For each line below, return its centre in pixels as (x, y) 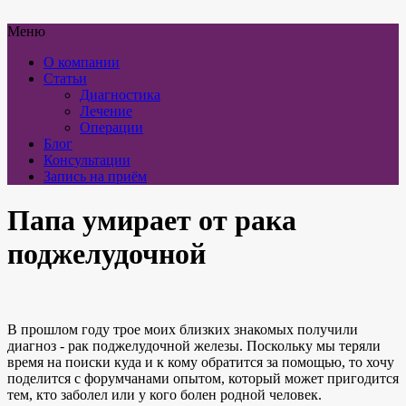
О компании (82, 62)
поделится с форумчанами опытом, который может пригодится (203, 378)
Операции (111, 127)
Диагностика (120, 95)
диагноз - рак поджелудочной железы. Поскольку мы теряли (194, 345)
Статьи (65, 78)
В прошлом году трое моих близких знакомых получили (183, 329)
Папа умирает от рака (152, 221)
